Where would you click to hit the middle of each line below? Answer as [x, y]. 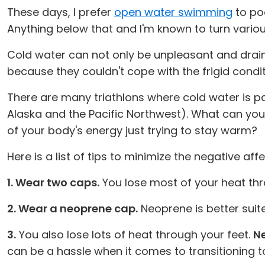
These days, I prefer [61, 12]
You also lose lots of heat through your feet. [135, 235]
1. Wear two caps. [53, 182]
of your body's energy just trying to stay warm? [132, 130]
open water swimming [173, 12]
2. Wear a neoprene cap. [72, 209]
